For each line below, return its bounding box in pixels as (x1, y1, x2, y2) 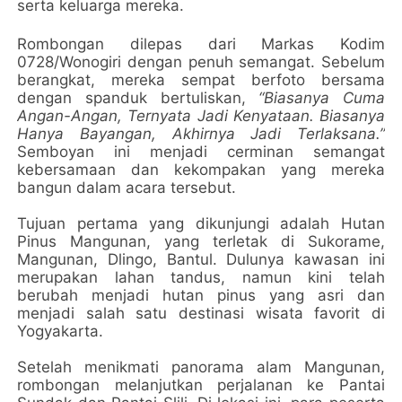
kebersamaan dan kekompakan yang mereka (17, 161, 385, 179)
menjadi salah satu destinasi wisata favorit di (17, 304, 385, 322)
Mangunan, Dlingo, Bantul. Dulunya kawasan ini (17, 250, 385, 268)
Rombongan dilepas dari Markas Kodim (17, 35, 385, 53)
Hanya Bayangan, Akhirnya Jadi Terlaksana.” (17, 125, 385, 143)
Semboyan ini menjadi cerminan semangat (17, 143, 385, 161)
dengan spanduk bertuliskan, (17, 89, 259, 107)
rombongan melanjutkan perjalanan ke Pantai (17, 376, 385, 394)
